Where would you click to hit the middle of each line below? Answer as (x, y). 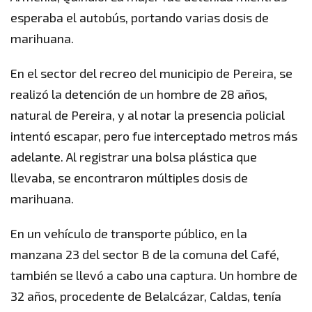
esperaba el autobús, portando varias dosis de (140, 18)
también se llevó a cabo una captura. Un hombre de (154, 275)
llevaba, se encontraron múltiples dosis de (129, 178)
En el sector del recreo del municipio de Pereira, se (151, 73)
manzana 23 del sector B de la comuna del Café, (145, 255)
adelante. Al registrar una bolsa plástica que (134, 157)
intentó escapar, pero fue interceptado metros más (154, 136)
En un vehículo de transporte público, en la (129, 234)
